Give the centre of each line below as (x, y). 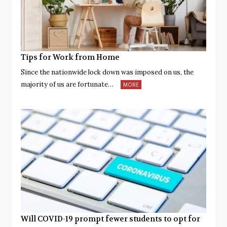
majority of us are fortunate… (67, 84)
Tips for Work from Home (70, 57)
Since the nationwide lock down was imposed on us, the (107, 72)
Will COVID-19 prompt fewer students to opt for (110, 219)
